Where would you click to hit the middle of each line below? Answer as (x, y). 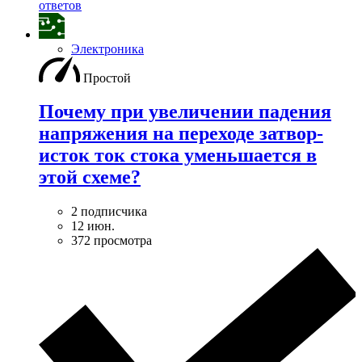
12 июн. (93, 226)
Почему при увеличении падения (185, 112)
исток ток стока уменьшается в (178, 156)
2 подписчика (109, 212)
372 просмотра (112, 241)
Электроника (107, 48)
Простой (107, 78)
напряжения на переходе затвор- (181, 134)
